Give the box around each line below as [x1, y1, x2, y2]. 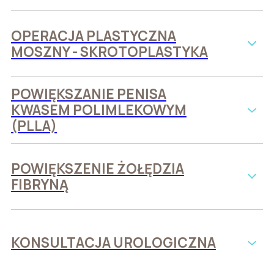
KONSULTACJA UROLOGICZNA [10, 233, 216, 253]
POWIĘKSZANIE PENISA [10, 84, 166, 104]
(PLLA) [10, 116, 57, 136]
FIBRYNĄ [10, 174, 68, 194]
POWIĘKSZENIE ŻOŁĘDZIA [10, 158, 184, 178]
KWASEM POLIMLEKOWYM [10, 100, 187, 120]
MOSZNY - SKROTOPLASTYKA [10, 42, 208, 61]
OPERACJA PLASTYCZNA [10, 26, 176, 45]
